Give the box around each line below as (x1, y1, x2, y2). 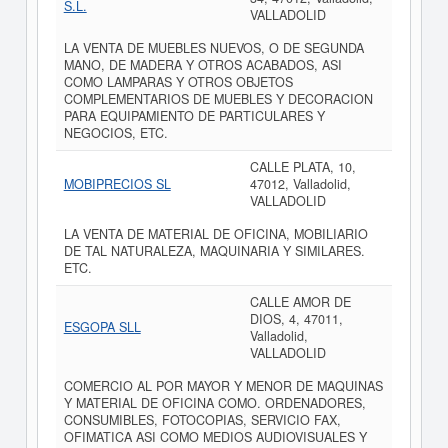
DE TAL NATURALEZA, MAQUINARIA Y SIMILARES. (63, 242, 365, 260)
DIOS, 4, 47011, (249, 310, 343, 328)
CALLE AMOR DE (249, 293, 351, 311)
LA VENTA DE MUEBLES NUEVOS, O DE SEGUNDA (63, 39, 364, 57)
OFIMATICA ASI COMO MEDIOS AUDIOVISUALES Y (63, 428, 367, 446)
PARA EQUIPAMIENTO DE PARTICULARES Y (63, 107, 325, 125)
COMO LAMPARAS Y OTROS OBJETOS (63, 73, 293, 91)
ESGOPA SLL (63, 318, 141, 336)
